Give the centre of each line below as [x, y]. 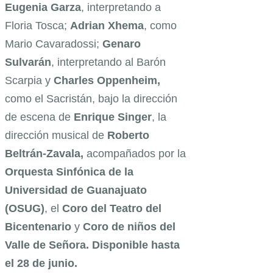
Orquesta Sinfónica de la [69, 172]
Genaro [122, 44]
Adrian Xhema [107, 25]
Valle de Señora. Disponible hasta [92, 245]
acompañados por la [135, 153]
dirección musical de [56, 135]
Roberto [128, 135]
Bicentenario [38, 226]
